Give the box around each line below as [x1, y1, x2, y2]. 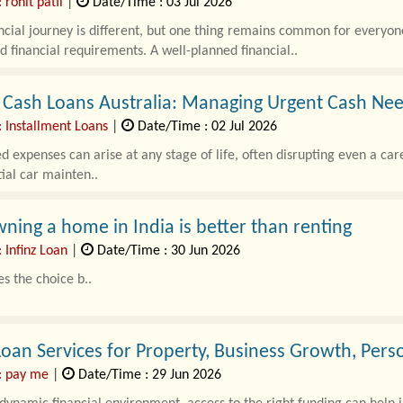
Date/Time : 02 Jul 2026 [133, 120, 277, 134]
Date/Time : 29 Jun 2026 [74, 368, 221, 382]
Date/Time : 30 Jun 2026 [93, 244, 240, 258]
